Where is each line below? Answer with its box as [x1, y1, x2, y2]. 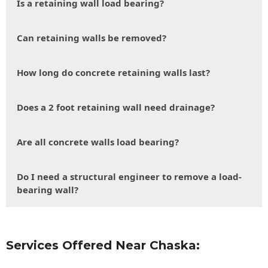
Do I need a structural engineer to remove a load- [17, 170, 242, 183]
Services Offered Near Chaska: [6, 237, 200, 252]
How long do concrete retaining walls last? [17, 66, 210, 79]
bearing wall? [17, 184, 78, 196]
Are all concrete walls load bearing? [17, 136, 179, 148]
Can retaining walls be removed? [17, 32, 166, 44]
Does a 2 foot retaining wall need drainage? [17, 101, 215, 114]
